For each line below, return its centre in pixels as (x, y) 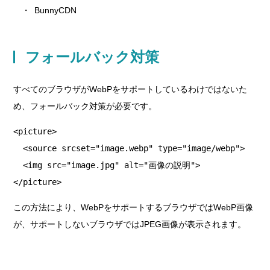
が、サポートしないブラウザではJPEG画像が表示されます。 (130, 224)
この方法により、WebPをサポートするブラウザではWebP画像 (133, 207)
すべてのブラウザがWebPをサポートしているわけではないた (130, 89)
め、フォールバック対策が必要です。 (85, 106)
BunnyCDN (56, 10)
